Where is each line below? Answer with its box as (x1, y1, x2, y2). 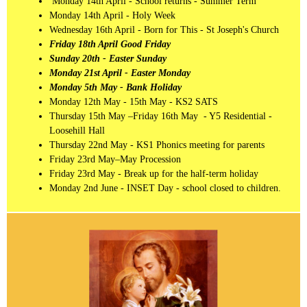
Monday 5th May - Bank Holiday (49, 82, 184, 93)
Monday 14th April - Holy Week (49, 10, 178, 21)
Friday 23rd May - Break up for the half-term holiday (49, 168, 261, 179)
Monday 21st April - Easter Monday (49, 67, 193, 78)
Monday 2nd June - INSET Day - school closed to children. (49, 182, 284, 193)
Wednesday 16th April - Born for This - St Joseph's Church (49, 24, 279, 35)
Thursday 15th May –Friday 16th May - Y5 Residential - (49, 110, 272, 121)
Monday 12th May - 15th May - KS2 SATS (49, 96, 221, 107)
